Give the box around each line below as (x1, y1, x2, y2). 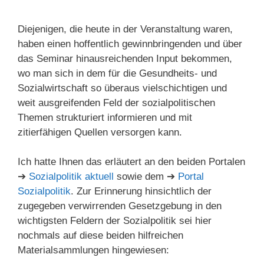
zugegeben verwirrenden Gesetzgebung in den (18, 200, 222, 212)
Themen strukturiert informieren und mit (18, 111, 192, 123)
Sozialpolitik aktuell (29, 171, 114, 182)
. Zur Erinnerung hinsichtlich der (71, 186, 212, 197)
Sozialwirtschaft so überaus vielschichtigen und (18, 82, 227, 94)
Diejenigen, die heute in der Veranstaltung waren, (18, 23, 233, 35)
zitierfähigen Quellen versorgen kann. (18, 126, 182, 138)
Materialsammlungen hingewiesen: (18, 245, 169, 256)
